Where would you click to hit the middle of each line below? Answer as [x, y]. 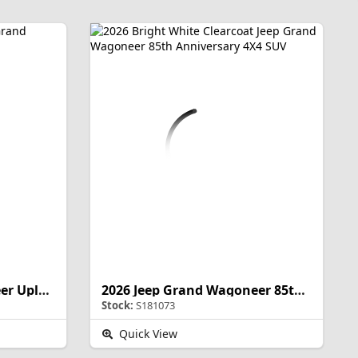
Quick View [147, 334]
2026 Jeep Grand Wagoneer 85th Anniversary [299, 290]
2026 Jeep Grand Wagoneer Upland [44, 290]
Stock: [117, 306]
